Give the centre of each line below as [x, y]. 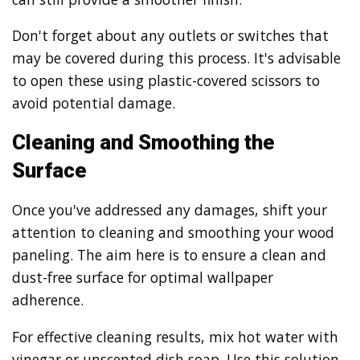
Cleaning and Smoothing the [143, 142]
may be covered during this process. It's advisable [176, 58]
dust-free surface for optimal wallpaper [143, 278]
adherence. [48, 300]
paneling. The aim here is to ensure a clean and [169, 255]
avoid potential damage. [94, 103]
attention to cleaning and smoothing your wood [173, 233]
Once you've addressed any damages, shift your [170, 210]
